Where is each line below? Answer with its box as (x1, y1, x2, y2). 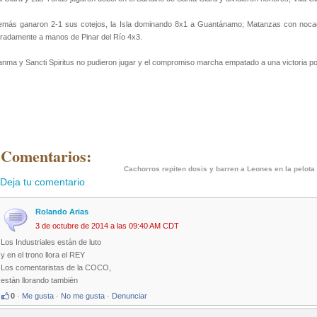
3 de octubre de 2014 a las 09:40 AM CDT (35, 221, 179, 231)
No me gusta (61, 292, 105, 301)
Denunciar (112, 292, 147, 301)
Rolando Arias (35, 207, 88, 217)
